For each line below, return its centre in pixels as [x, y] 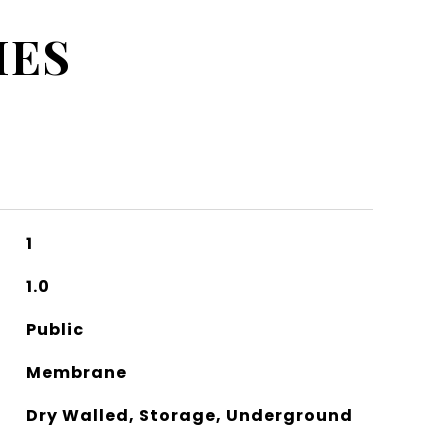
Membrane [76, 372]
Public [54, 329]
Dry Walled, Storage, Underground [189, 415]
